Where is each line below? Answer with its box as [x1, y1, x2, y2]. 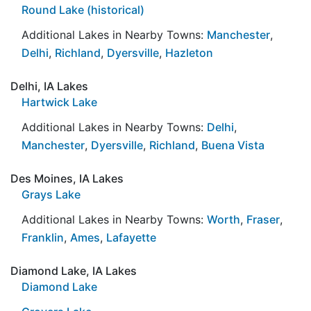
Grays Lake [22, 187, 81, 201]
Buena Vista [201, 137, 264, 152]
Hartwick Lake [22, 94, 97, 109]
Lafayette [106, 230, 156, 244]
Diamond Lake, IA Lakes [10, 263, 137, 278]
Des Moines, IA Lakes [10, 171, 124, 185]
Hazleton [165, 45, 213, 60]
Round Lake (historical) [22, 2, 144, 17]
